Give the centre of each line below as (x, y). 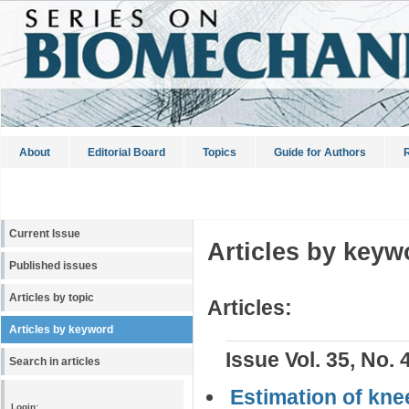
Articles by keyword (61, 330)
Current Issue (45, 234)
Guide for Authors (320, 152)
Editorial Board (126, 152)
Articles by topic (52, 298)
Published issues (53, 266)
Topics (220, 152)
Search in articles (55, 362)
